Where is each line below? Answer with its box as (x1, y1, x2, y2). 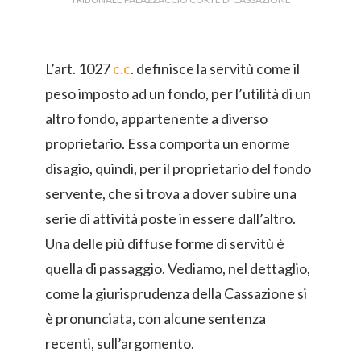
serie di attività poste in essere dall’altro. (45, 210, 296, 227)
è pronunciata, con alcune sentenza (45, 309, 266, 327)
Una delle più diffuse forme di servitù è (45, 234, 284, 252)
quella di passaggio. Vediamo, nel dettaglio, (45, 259, 310, 277)
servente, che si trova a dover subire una (45, 185, 297, 202)
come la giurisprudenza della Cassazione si (45, 284, 307, 302)
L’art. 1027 (45, 60, 113, 77)
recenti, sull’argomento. (45, 334, 194, 352)
